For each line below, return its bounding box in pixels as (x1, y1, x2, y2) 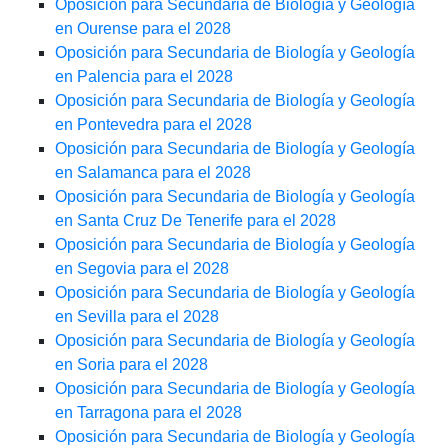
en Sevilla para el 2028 (55, 308, 219, 326)
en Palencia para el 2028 (55, 68, 233, 86)
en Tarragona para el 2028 (55, 404, 242, 422)
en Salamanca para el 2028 (55, 164, 251, 182)
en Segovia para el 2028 (55, 260, 229, 278)
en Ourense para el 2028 (55, 20, 231, 38)
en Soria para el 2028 (55, 356, 208, 374)
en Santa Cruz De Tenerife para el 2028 (55, 212, 336, 230)
